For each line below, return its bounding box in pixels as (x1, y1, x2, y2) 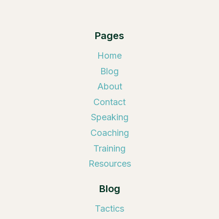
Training (93, 143, 126, 153)
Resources (88, 158, 131, 169)
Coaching (90, 127, 129, 138)
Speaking (90, 112, 129, 123)
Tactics (95, 203, 124, 214)
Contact (93, 96, 126, 107)
